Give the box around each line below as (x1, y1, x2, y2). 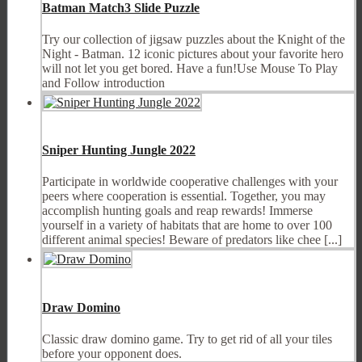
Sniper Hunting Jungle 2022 (42, 143, 196, 158)
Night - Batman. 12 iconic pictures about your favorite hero (42, 46, 343, 61)
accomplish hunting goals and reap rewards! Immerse (42, 204, 313, 218)
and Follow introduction (42, 75, 165, 90)
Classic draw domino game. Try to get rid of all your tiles (42, 331, 332, 346)
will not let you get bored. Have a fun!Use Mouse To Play (42, 61, 338, 75)
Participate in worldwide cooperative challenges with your (42, 175, 338, 189)
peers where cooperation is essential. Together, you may (42, 189, 326, 204)
